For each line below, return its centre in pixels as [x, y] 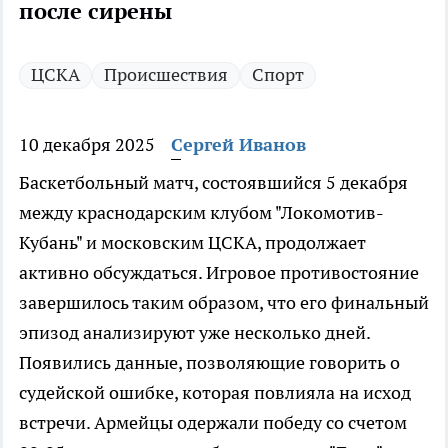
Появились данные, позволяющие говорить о [209, 363]
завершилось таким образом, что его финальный [224, 303]
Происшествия [166, 75]
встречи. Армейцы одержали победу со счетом [213, 423]
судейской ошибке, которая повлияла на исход [215, 393]
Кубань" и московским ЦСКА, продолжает [192, 243]
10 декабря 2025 [87, 145]
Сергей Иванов [238, 145]
